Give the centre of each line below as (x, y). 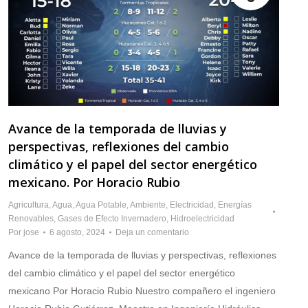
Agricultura (29, 205)
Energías (235, 205)
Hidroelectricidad (202, 219)
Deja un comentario (152, 233)
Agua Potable (101, 205)
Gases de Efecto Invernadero (112, 219)
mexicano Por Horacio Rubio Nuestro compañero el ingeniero (142, 291)
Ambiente (148, 205)
